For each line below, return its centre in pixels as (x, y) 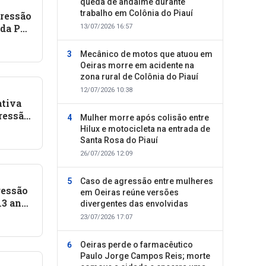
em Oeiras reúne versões (129, 192)
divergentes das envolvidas (134, 204)
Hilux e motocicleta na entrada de (145, 129)
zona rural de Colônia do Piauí (139, 77)
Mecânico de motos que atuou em (146, 54)
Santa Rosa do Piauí (119, 140)
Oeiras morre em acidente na (137, 65)
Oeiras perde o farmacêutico (137, 245)
